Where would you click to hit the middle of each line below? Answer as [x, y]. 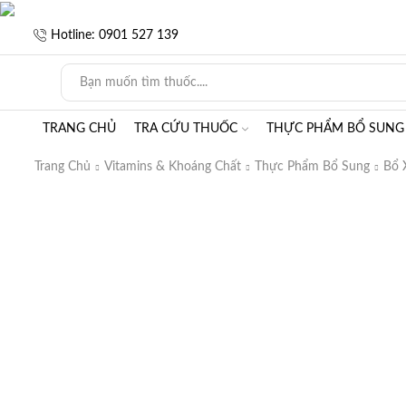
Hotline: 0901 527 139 [115, 35]
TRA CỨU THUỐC [186, 129]
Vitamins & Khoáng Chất [173, 166]
